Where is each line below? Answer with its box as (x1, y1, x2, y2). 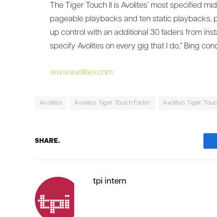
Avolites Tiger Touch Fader (74, 99, 151, 106)
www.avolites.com (50, 68, 113, 77)
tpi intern (93, 177, 126, 186)
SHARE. (35, 137, 60, 145)
